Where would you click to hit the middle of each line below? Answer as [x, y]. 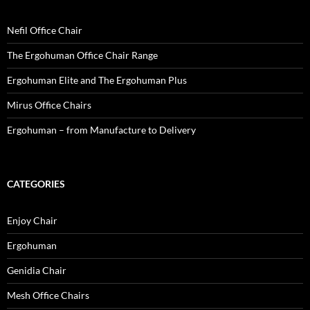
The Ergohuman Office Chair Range [82, 55]
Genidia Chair [37, 271]
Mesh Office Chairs [48, 295]
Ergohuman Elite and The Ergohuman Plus [97, 80]
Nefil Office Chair [45, 30]
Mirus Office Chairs [49, 105]
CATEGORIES [36, 184]
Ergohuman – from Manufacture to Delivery [101, 130]
